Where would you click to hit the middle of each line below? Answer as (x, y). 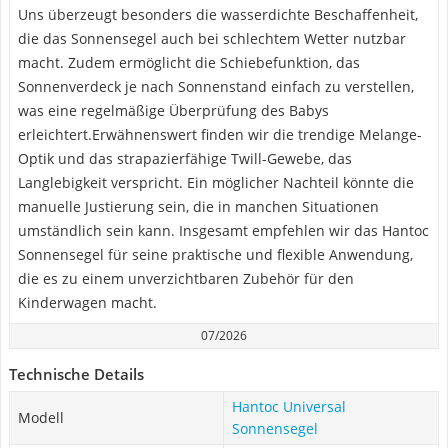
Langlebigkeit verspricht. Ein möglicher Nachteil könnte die (216, 182)
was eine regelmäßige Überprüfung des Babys (173, 110)
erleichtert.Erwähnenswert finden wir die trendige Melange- (220, 134)
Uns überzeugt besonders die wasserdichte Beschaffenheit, (218, 14)
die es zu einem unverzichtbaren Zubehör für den (186, 278)
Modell (41, 417)
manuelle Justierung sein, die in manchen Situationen (198, 206)
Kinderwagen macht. (87, 302)
